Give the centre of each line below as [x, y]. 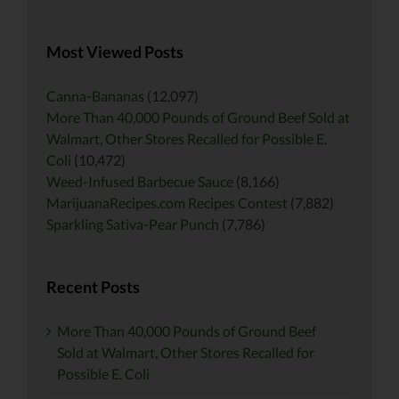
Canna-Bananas [95, 95]
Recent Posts [93, 286]
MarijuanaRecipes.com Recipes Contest [167, 202]
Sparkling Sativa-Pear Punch [133, 224]
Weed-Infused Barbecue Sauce [140, 181]
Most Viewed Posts [115, 51]
